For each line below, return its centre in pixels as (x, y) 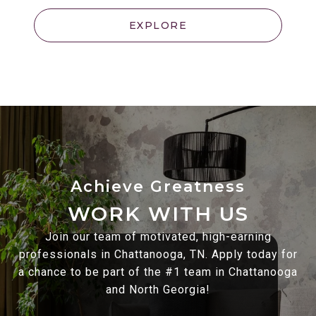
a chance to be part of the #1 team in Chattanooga (158, 272)
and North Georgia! (158, 290)
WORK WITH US (158, 214)
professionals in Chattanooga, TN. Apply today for (158, 255)
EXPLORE (158, 26)
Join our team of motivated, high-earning (158, 237)
